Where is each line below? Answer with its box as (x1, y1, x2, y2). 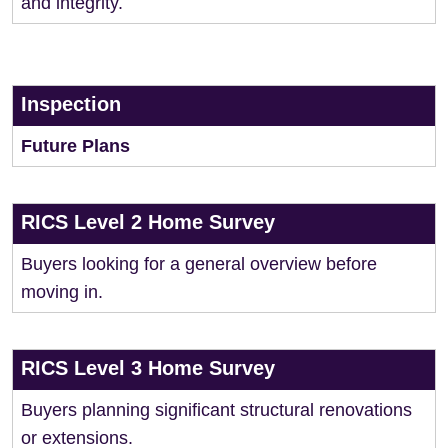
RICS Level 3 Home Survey (21, 357, 275, 379)
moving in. (21, 282, 103, 302)
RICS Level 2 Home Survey (21, 211, 275, 233)
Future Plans (21, 136, 130, 156)
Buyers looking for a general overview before (21, 254, 377, 274)
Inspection (21, 93, 121, 115)
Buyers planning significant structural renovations (21, 400, 412, 420)
